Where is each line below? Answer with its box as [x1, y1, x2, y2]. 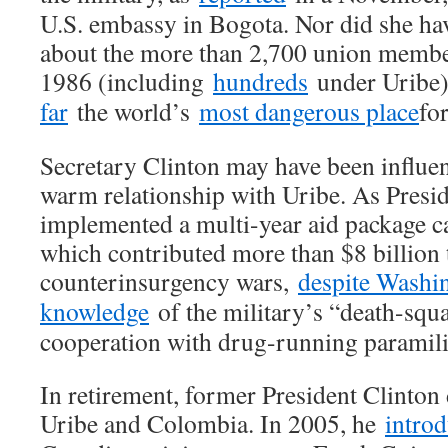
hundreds [213, 64, 308, 99]
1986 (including [40, 64, 213, 99]
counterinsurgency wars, [40, 264, 298, 299]
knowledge [40, 294, 149, 329]
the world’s [68, 94, 199, 129]
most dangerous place [199, 94, 419, 129]
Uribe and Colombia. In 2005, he [40, 406, 385, 441]
